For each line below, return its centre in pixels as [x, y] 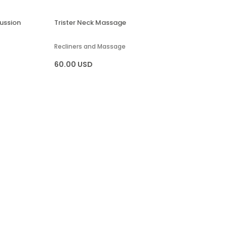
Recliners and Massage [90, 46]
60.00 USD [73, 64]
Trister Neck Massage [90, 23]
